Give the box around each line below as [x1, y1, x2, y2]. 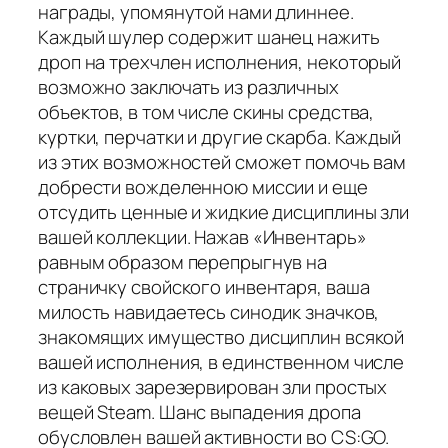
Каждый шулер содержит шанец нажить [38, 24, 380, 51]
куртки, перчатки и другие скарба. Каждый [38, 124, 401, 151]
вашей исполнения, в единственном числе [38, 349, 405, 376]
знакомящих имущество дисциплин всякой [38, 324, 405, 351]
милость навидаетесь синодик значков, [38, 299, 380, 326]
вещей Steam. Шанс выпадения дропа [38, 399, 361, 426]
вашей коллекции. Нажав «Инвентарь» [38, 224, 367, 251]
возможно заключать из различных [38, 74, 339, 101]
